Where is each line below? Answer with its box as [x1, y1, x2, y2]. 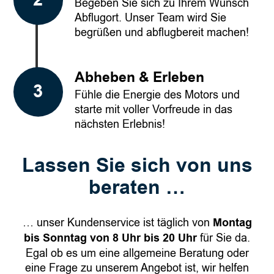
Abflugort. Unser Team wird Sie [75, 10, 226, 26]
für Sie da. [197, 230, 250, 245]
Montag [212, 215, 252, 231]
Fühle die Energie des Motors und [75, 87, 240, 103]
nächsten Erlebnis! [75, 117, 165, 132]
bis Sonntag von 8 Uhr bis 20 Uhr [24, 230, 197, 246]
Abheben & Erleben [75, 67, 204, 88]
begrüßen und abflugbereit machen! [75, 25, 249, 40]
